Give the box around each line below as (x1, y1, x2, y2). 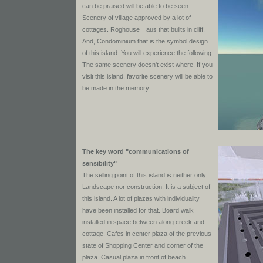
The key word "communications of (82, 148, 189, 155)
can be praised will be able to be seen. (82, 2, 190, 9)
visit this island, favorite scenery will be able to (82, 73, 213, 80)
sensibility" (82, 160, 117, 167)
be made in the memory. (82, 85, 150, 92)
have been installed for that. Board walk (82, 207, 194, 214)
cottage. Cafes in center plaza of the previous (82, 230, 211, 237)
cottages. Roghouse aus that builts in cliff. (82, 26, 205, 33)
